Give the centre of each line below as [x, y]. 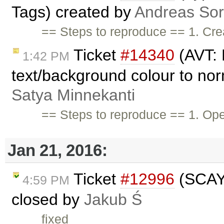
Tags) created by [73, 12]
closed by [48, 199]
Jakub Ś [113, 199]
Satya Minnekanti [73, 95]
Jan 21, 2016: [57, 150]
